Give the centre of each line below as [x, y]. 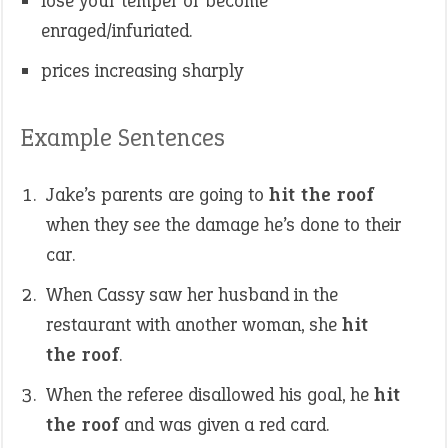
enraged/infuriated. [116, 30]
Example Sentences [123, 137]
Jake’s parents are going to [157, 194]
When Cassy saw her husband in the [192, 294]
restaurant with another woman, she [194, 324]
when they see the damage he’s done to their [223, 224]
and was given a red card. [224, 424]
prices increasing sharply [142, 70]
